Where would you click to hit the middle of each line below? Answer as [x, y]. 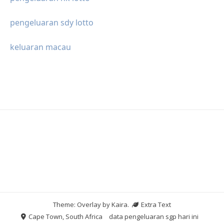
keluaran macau [40, 47]
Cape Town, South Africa [64, 217]
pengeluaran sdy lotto [52, 23]
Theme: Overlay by [82, 205]
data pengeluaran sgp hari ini [153, 217]
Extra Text [155, 205]
